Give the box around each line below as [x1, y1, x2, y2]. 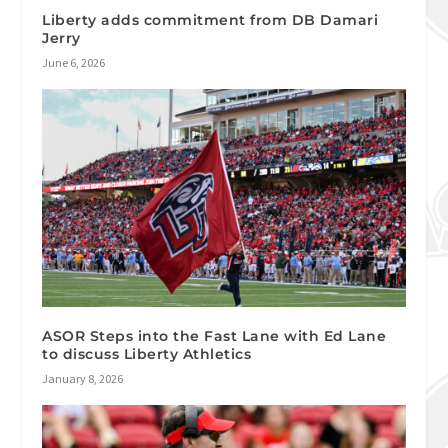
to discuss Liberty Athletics [42, 345, 252, 363]
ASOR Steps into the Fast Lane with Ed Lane [42, 327, 387, 345]
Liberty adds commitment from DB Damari [42, 11, 379, 30]
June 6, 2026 [42, 55, 106, 71]
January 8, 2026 [42, 371, 124, 386]
